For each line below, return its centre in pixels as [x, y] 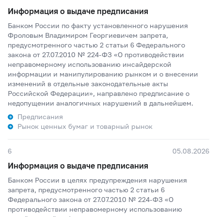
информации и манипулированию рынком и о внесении [103, 74]
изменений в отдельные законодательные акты [88, 84]
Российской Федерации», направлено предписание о [99, 93]
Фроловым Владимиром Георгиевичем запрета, [88, 35]
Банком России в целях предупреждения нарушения [97, 180]
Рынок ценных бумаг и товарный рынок [85, 126]
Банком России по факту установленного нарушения [98, 25]
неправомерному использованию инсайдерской [90, 64]
